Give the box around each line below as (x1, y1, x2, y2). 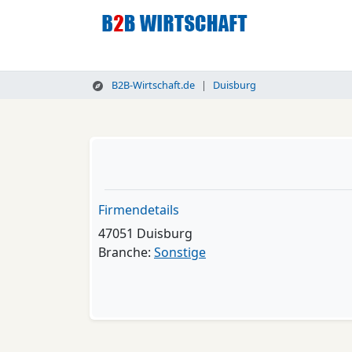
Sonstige (154, 244, 206, 261)
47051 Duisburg (98, 225, 192, 242)
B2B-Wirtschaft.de (108, 78, 195, 92)
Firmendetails (98, 201, 179, 218)
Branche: (98, 244, 154, 261)
